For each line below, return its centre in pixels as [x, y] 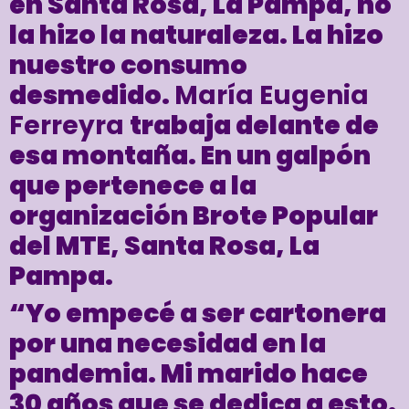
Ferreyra [69, 126]
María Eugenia [272, 96]
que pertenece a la [133, 186]
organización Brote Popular [194, 216]
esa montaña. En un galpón [190, 156]
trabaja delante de [254, 126]
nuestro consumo [128, 66]
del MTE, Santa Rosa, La [164, 246]
